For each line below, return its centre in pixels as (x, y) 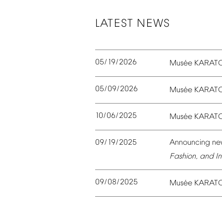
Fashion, (184, 157)
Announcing (190, 143)
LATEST (114, 24)
